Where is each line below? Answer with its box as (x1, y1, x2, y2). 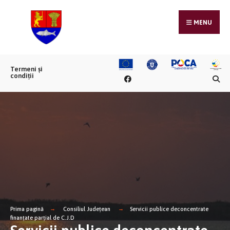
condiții (10, 72, 34, 80)
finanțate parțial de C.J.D (10, 214, 74, 221)
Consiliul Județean (63, 205, 110, 212)
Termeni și (10, 65, 43, 73)
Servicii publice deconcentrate (130, 205, 208, 212)
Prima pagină (10, 205, 44, 212)
